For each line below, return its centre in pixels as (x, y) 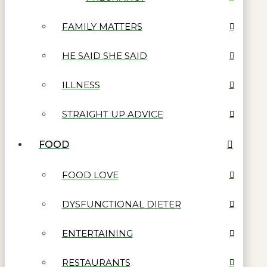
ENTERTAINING (97, 233)
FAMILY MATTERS (102, 26)
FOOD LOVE (90, 175)
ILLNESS (81, 85)
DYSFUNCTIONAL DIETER (121, 204)
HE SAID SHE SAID (104, 55)
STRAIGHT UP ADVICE (112, 114)
